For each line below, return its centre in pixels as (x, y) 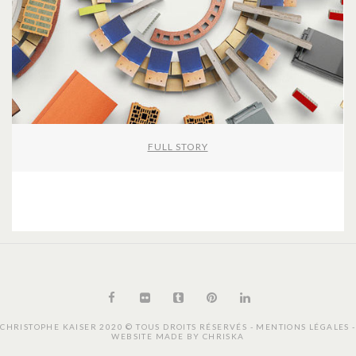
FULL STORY (178, 146)
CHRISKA (223, 336)
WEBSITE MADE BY (157, 336)
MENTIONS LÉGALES (304, 326)
